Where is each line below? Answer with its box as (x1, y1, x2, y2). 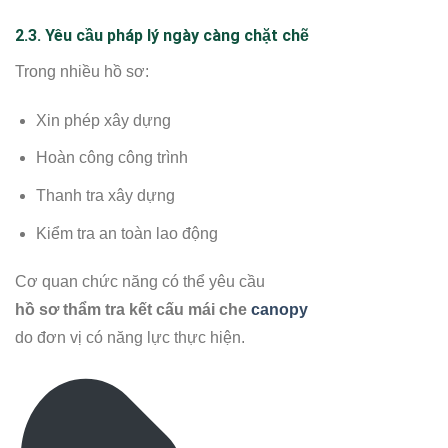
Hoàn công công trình (35, 149, 188, 167)
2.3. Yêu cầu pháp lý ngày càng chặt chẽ (15, 26, 309, 46)
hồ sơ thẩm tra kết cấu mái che (15, 301, 251, 319)
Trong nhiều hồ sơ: (15, 63, 149, 81)
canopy (251, 301, 308, 319)
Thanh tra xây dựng (35, 187, 175, 205)
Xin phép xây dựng (35, 111, 171, 129)
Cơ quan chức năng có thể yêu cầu (15, 273, 265, 291)
